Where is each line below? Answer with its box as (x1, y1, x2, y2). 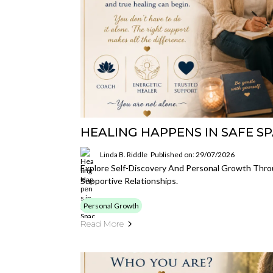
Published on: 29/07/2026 (151, 149, 235, 159)
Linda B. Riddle (100, 149, 147, 159)
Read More (80, 218, 124, 229)
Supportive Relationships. (80, 175, 178, 186)
